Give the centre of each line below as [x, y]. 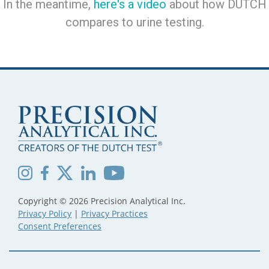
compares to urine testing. [134, 22]
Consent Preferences [60, 226]
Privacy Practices [114, 213]
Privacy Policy [45, 213]
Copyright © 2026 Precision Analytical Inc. [102, 201]
